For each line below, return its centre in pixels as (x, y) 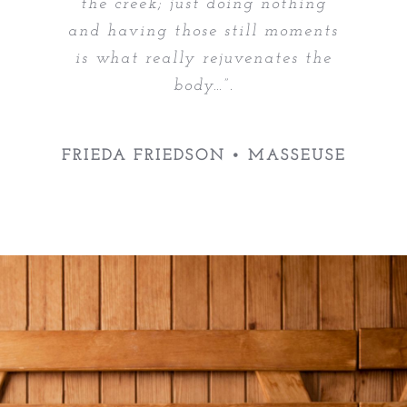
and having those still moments (203, 31)
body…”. (203, 85)
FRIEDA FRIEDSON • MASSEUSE (203, 156)
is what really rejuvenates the (203, 58)
